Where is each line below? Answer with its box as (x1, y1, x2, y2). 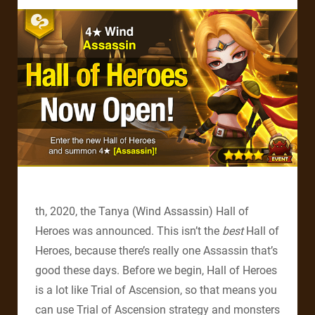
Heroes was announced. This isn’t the (35, 224, 222, 238)
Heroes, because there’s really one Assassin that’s (35, 244, 278, 258)
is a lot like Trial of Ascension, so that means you (35, 283, 277, 297)
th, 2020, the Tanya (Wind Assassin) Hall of (35, 205, 249, 219)
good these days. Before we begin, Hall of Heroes (35, 264, 277, 278)
